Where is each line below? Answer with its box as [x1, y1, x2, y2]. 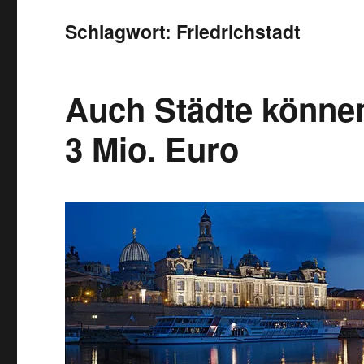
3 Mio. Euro [65, 125, 240, 171]
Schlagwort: [65, 18, 177, 45]
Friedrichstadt [176, 18, 301, 45]
